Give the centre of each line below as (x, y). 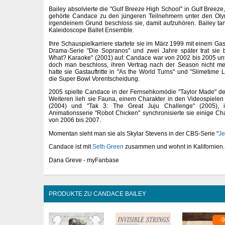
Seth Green (108, 147)
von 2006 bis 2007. (75, 120)
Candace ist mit (71, 147)
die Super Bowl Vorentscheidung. (94, 79)
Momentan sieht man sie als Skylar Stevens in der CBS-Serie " (134, 133)
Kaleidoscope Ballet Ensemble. (91, 30)
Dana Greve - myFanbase (84, 160)
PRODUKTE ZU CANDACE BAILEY (97, 194)
